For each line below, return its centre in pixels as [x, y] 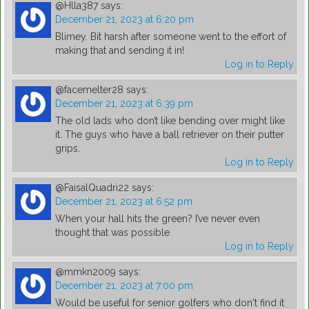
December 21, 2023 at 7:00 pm [124, 286]
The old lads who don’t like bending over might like [170, 121]
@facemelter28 [89, 90]
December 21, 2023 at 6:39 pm [124, 104]
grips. [68, 149]
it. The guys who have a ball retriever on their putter [170, 135]
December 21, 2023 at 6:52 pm [124, 202]
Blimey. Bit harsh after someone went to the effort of [171, 37]
